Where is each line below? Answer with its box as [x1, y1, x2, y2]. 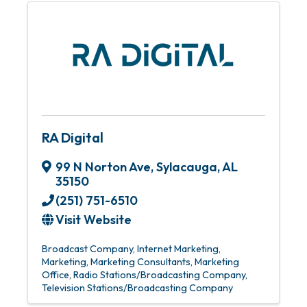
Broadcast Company [42, 243, 133, 255]
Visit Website [56, 212, 132, 228]
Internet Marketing [137, 243, 219, 255]
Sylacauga [156, 159, 217, 175]
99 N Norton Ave [56, 159, 151, 175]
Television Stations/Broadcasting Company [42, 282, 233, 294]
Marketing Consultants [90, 256, 191, 268]
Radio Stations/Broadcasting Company [73, 269, 245, 281]
